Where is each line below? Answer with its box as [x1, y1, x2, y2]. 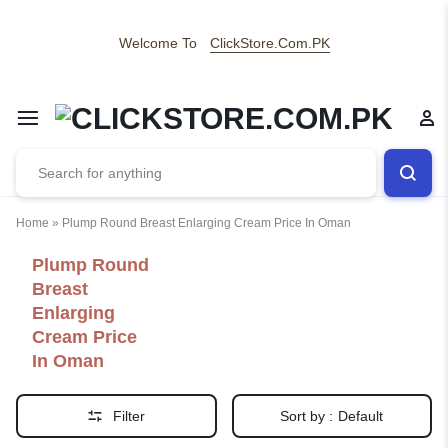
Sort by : [280, 408, 334, 424]
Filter [113, 408, 146, 424]
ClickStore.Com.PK [209, 35, 330, 51]
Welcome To [118, 35, 197, 51]
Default [338, 408, 384, 424]
